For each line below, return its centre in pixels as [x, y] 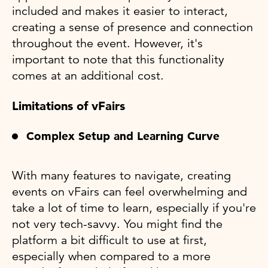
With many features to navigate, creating [121, 175]
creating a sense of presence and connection [133, 27]
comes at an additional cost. [88, 75]
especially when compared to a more [111, 256]
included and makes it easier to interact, [120, 11]
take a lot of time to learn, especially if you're [134, 208]
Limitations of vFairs [68, 106]
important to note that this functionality [118, 59]
